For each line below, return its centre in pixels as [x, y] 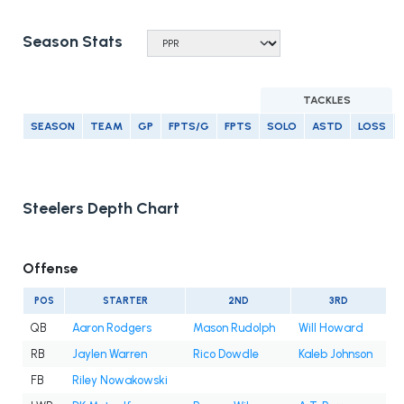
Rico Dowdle [226, 354]
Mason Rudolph [234, 328]
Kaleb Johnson [335, 354]
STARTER [125, 301]
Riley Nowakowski [120, 381]
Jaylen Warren [110, 354]
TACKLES [326, 101]
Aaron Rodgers [112, 328]
